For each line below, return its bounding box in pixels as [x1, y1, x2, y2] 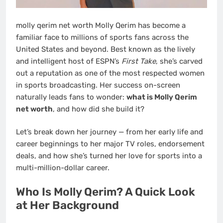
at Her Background [16, 198, 119, 212]
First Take [121, 56, 156, 66]
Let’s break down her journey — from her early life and [16, 127, 203, 137]
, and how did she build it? [53, 104, 144, 113]
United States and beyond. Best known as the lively [16, 44, 195, 54]
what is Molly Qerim [126, 92, 197, 102]
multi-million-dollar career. [16, 163, 110, 173]
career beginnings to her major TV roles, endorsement [16, 139, 205, 149]
